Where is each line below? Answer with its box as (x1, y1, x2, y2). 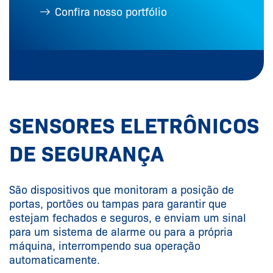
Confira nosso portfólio (55, 5, 168, 19)
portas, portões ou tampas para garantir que (9, 197, 227, 211)
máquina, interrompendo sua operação (9, 239, 200, 253)
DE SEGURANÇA (9, 140, 169, 168)
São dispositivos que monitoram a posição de (9, 183, 234, 197)
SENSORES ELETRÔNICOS (9, 112, 259, 140)
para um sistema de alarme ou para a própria (9, 225, 233, 239)
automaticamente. (9, 253, 100, 268)
